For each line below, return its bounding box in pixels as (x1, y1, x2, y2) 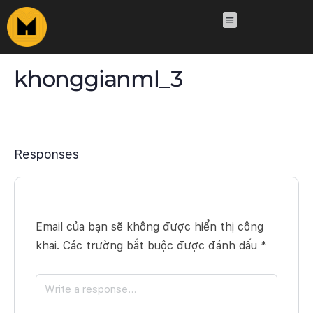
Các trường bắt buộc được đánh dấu (63, 239, 261, 253)
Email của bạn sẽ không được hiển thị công (36, 220, 263, 234)
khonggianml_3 (14, 65, 182, 93)
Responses (14, 147, 79, 162)
